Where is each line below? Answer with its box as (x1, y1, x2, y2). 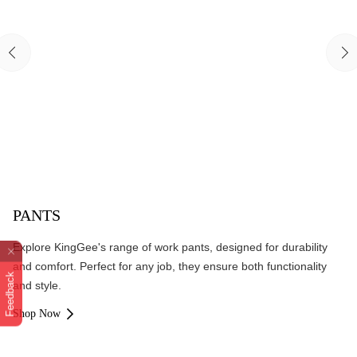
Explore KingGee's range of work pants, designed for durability (13, 241, 328, 253)
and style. (13, 279, 61, 292)
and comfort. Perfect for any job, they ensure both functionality (13, 260, 327, 273)
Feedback (4, 271, 16, 317)
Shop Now (13, 308, 61, 320)
